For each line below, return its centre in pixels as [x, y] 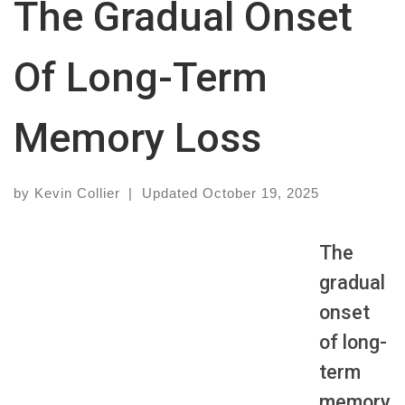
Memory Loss [137, 138]
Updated [172, 193]
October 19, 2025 [260, 193]
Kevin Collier [77, 193]
